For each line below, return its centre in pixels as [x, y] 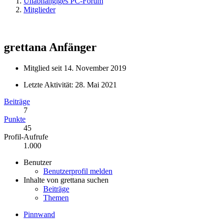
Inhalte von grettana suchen [66, 180]
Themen [56, 197]
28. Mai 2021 [96, 84]
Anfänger [73, 47]
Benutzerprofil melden [78, 171]
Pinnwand [39, 214]
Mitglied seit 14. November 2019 [75, 68]
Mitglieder [40, 10]
